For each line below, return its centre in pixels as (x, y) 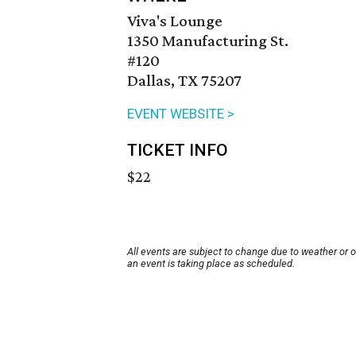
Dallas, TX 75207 (184, 81)
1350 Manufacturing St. (208, 41)
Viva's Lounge (175, 21)
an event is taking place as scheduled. (211, 264)
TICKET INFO (178, 151)
